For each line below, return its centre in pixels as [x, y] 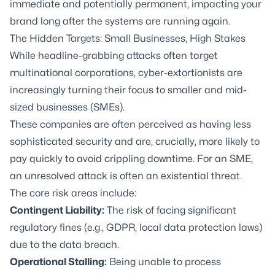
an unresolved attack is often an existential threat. [126, 176]
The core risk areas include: [73, 193]
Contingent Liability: [57, 210]
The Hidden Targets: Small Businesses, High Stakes [128, 38]
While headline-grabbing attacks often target [114, 56]
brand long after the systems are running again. [120, 21]
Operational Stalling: [58, 262]
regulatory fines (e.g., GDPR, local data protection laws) [136, 227]
